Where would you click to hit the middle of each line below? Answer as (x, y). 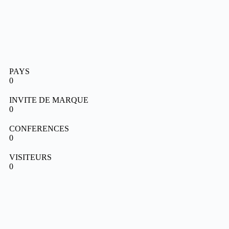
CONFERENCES (39, 128)
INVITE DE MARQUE (49, 100)
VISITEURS (30, 157)
